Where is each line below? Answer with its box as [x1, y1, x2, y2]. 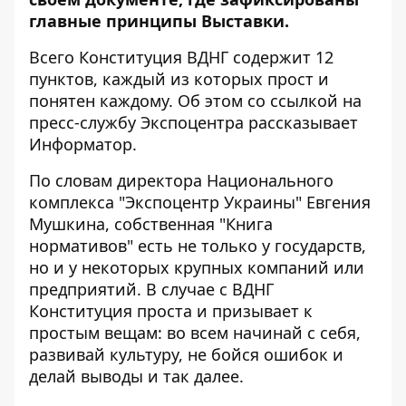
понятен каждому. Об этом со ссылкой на [29, 90, 362, 112]
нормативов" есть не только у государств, [29, 235, 366, 257]
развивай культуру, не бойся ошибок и [29, 343, 343, 366]
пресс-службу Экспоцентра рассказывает [29, 111, 358, 134]
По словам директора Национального [29, 169, 333, 192]
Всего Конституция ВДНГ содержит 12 [29, 46, 333, 69]
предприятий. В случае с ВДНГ [29, 278, 274, 301]
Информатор [29, 133, 132, 156]
